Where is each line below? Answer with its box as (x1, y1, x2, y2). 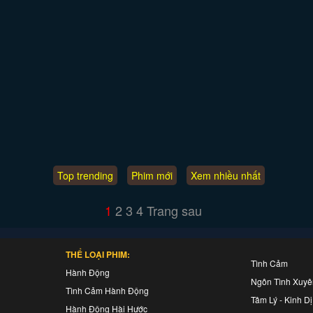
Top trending (57, 168, 114, 182)
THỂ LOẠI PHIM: (66, 248, 130, 261)
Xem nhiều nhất (191, 168, 261, 182)
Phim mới (131, 168, 173, 182)
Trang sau (146, 201, 202, 219)
